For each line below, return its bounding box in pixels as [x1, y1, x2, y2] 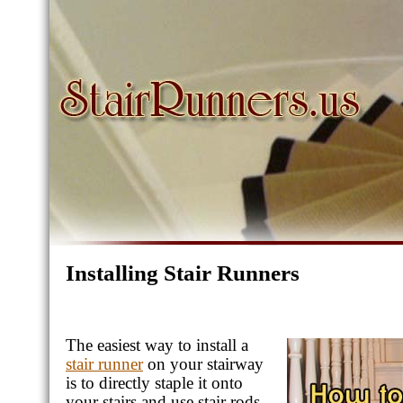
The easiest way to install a [66, 336, 248, 354]
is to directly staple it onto [66, 373, 243, 392]
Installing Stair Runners [66, 261, 300, 285]
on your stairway [143, 354, 264, 373]
